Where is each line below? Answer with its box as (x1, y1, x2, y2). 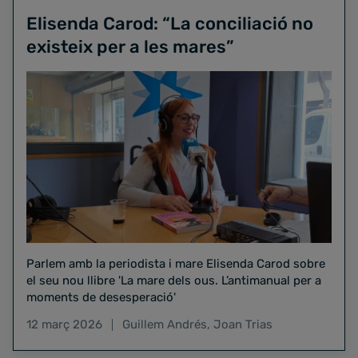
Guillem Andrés (122, 316, 207, 332)
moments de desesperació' (26, 289, 176, 304)
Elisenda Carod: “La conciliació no (26, 12, 313, 34)
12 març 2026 (26, 316, 102, 332)
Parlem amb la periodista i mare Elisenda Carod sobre (26, 256, 325, 271)
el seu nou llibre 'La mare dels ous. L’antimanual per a (26, 272, 321, 288)
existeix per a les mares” (26, 35, 234, 58)
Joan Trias (213, 316, 272, 332)
